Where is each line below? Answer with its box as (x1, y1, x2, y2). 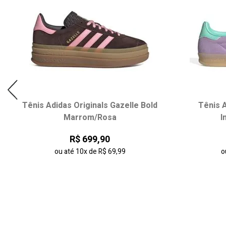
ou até (54, 146, 76, 157)
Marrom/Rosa (63, 111, 117, 124)
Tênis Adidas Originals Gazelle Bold (22, 99, 157, 111)
